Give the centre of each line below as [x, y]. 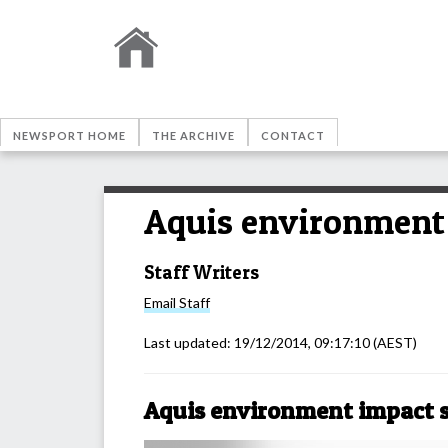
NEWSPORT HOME [69, 135]
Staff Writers [201, 272]
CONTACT [293, 135]
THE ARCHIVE [193, 135]
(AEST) [393, 343]
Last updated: [189, 343]
